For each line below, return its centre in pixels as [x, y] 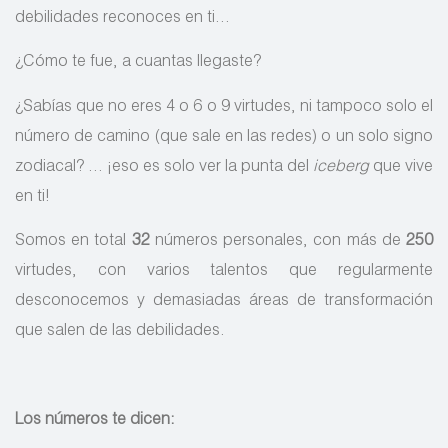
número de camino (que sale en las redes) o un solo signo [224, 137]
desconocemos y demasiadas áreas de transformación [224, 301]
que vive [401, 167]
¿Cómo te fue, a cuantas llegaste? [138, 63]
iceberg [341, 167]
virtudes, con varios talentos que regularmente [224, 271]
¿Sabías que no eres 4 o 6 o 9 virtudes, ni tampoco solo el [224, 107]
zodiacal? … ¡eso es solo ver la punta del [164, 167]
